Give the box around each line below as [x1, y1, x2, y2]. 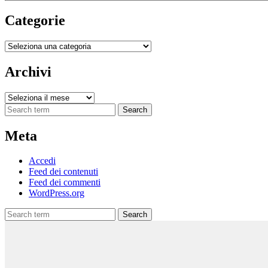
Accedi [29, 156, 56, 166]
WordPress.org [29, 188, 84, 199]
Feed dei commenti [29, 177, 100, 188]
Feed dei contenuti [29, 166, 98, 177]
